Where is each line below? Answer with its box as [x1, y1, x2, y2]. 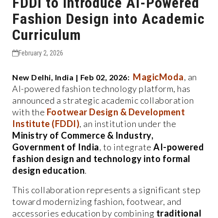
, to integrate [99, 141, 153, 152]
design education [12, 164, 85, 176]
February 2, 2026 [18, 49, 63, 57]
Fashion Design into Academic [12, 10, 205, 27]
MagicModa [133, 71, 184, 82]
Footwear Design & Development [46, 106, 185, 117]
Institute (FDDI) [12, 118, 79, 129]
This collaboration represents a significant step [12, 184, 200, 195]
